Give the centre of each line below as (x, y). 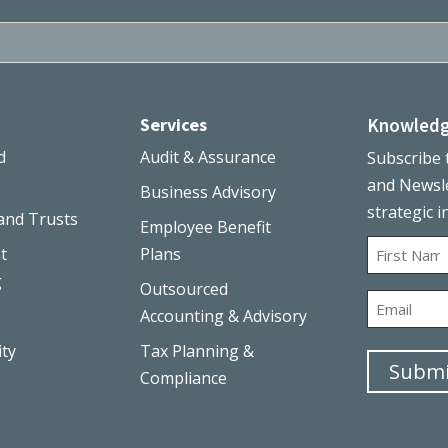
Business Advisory (208, 192)
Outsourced (184, 289)
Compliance (184, 378)
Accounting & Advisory (224, 316)
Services (174, 125)
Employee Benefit (206, 227)
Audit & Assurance (208, 157)
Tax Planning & (197, 351)
